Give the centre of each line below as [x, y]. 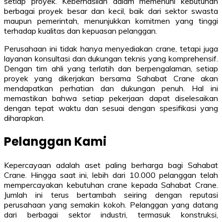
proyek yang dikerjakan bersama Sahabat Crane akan [111, 78]
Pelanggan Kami [55, 141]
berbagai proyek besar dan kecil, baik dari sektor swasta [111, 11]
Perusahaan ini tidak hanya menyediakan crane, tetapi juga [111, 48]
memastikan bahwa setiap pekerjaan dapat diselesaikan [111, 98]
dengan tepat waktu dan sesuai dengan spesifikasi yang [111, 108]
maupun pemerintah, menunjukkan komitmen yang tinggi [111, 21]
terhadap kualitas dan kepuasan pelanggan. [81, 30]
